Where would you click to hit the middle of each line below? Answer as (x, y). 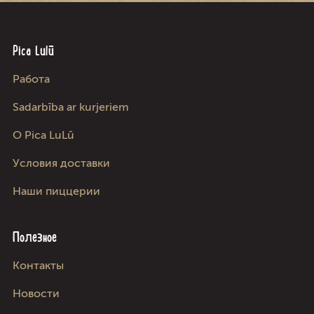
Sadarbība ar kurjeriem (71, 107)
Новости (36, 293)
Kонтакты (38, 265)
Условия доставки (61, 163)
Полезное (35, 237)
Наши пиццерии (56, 191)
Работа (31, 78)
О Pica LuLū (43, 135)
